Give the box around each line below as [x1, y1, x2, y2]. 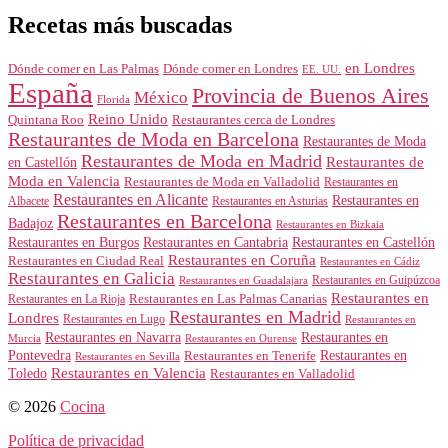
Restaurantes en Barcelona [57, 209, 272, 232]
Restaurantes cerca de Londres [172, 111, 335, 127]
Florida [97, 92, 130, 105]
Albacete [8, 193, 49, 208]
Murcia [8, 331, 41, 344]
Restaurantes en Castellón [292, 234, 435, 250]
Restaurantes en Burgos [8, 234, 139, 250]
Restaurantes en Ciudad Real [8, 253, 164, 268]
